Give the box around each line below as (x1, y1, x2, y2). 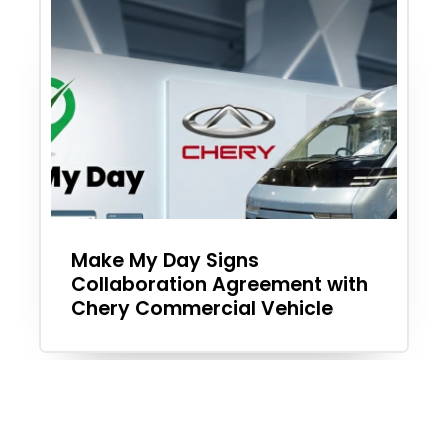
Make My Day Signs (71, 247, 259, 275)
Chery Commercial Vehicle (71, 295, 333, 323)
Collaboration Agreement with (71, 271, 368, 299)
